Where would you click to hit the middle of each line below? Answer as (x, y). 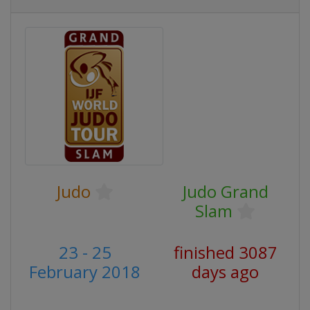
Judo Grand (225, 191)
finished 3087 (225, 252)
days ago (225, 272)
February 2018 (85, 272)
